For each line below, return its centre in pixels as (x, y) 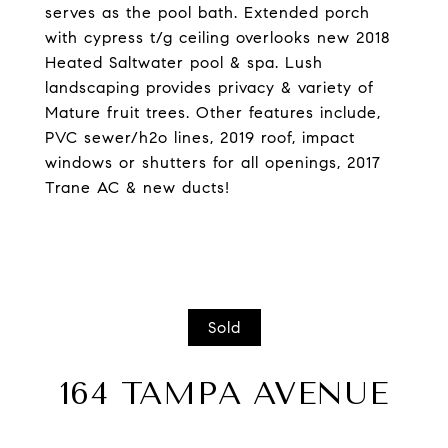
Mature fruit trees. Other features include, (213, 112)
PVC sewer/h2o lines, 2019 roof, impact (200, 137)
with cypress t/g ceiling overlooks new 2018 (218, 37)
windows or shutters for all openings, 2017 (213, 162)
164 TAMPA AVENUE (224, 393)
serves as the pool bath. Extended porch (207, 12)
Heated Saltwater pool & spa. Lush (184, 62)
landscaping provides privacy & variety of (209, 87)
